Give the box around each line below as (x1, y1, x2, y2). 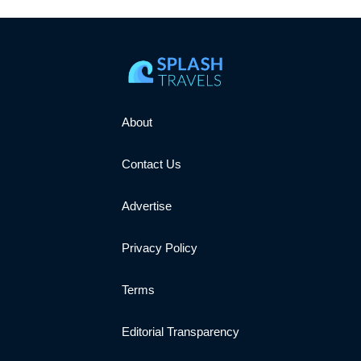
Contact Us (122, 156, 181, 171)
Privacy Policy (122, 240, 197, 255)
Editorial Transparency (122, 324, 239, 338)
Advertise (122, 198, 172, 213)
